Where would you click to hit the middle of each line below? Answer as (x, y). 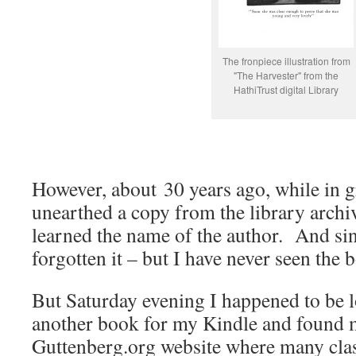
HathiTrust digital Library (286, 89)
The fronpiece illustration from (286, 61)
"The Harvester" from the (286, 75)
